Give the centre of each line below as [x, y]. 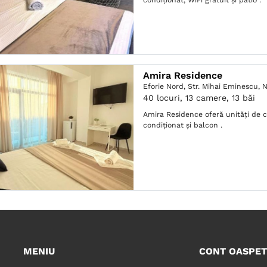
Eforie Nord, [166, 86]
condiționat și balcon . [183, 125]
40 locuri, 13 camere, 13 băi [199, 98]
